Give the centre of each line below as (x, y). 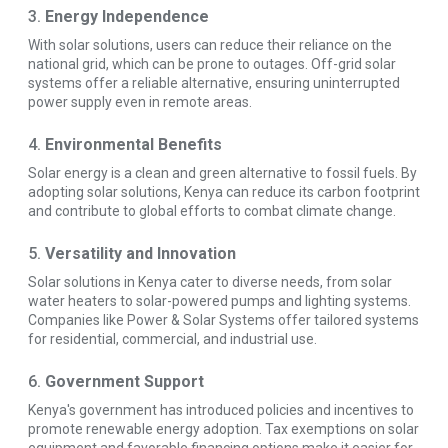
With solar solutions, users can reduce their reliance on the (210, 45)
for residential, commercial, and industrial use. (172, 339)
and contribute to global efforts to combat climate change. (212, 211)
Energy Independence (127, 17)
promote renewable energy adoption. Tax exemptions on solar (223, 429)
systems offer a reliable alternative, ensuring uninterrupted (214, 83)
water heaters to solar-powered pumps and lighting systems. (219, 301)
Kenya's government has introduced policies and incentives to (221, 410)
